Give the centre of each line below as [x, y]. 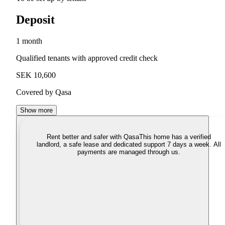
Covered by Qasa [44, 92]
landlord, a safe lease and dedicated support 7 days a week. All [129, 145]
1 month [29, 41]
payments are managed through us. [129, 152]
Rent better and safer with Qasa [93, 137]
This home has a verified [175, 137]
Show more [36, 110]
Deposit [35, 20]
